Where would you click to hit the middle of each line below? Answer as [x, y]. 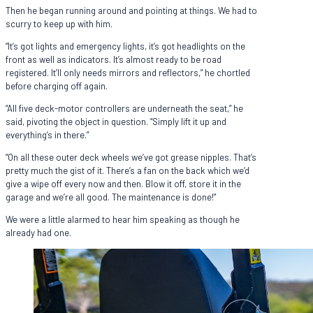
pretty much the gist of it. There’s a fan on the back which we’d [128, 170]
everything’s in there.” [47, 134]
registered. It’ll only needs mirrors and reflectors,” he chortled [128, 72]
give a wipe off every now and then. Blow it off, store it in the [123, 183]
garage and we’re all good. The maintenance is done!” [111, 197]
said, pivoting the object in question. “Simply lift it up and [116, 121]
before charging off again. [57, 86]
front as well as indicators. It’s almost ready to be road [114, 59]
